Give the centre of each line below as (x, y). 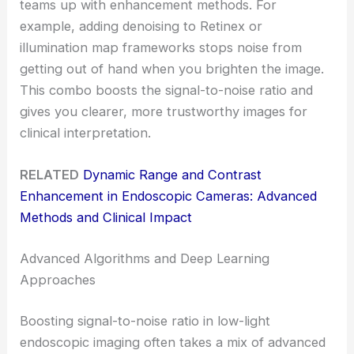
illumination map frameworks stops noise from (161, 48)
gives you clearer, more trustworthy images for (164, 112)
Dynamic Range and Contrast (173, 175)
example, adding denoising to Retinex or (141, 26)
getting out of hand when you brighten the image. (172, 69)
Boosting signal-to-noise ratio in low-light (145, 320)
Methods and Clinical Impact (106, 218)
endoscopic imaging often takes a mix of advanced (173, 342)
